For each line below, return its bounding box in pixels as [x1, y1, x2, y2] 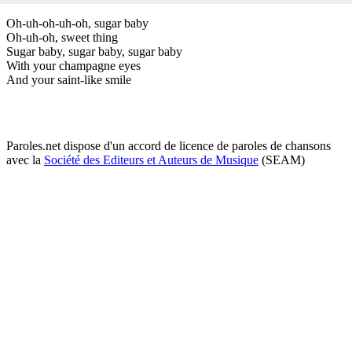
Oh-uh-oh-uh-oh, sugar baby [6, 16, 148, 30]
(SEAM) [258, 152, 305, 167]
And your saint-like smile [6, 72, 131, 86]
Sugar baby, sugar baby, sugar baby [6, 44, 182, 58]
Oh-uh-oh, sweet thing [6, 30, 118, 44]
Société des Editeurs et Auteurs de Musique [44, 152, 258, 167]
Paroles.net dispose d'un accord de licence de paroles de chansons [6, 138, 331, 152]
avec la [6, 152, 44, 167]
